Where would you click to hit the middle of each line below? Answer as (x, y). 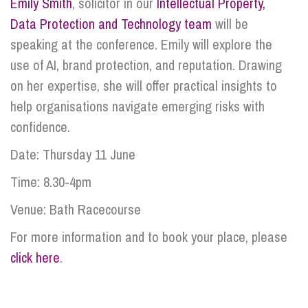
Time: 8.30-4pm (51, 182)
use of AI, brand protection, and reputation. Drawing (146, 65)
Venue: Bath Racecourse (76, 209)
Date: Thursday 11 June (73, 154)
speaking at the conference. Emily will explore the (141, 44)
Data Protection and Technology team (111, 24)
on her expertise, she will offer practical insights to (144, 86)
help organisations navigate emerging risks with (137, 106)
